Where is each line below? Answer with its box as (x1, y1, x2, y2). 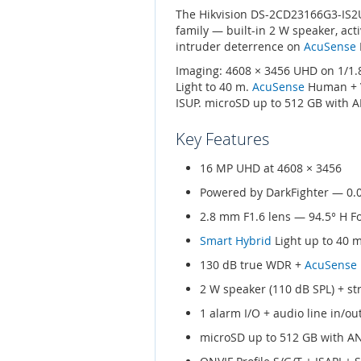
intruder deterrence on (176, 39, 304, 55)
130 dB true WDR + (200, 257, 305, 273)
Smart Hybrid (200, 233, 272, 249)
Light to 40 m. (176, 79, 252, 95)
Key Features (176, 128, 269, 151)
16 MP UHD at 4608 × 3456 (200, 160, 342, 176)
